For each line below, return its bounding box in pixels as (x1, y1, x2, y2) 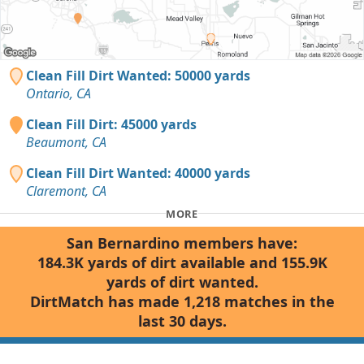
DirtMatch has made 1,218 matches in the (29, 292, 335, 312)
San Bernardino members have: (67, 233, 297, 253)
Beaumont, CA (26, 133, 106, 152)
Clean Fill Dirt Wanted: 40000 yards (26, 164, 250, 183)
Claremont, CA (26, 182, 106, 201)
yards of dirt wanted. (106, 272, 258, 292)
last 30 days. (137, 311, 227, 331)
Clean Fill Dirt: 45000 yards (26, 115, 197, 134)
